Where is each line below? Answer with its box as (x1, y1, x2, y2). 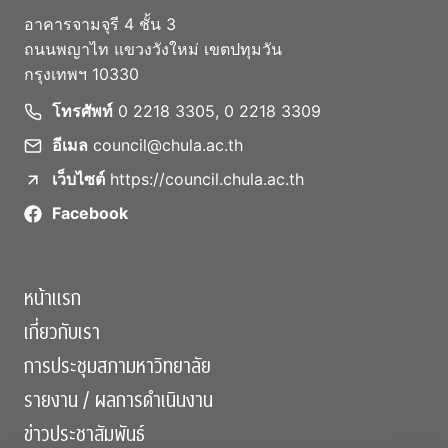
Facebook (52, 203, 128, 223)
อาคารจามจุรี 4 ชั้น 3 (24, 14, 176, 34)
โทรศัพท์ (52, 101, 113, 121)
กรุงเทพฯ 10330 (24, 64, 139, 84)
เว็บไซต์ (52, 169, 105, 189)
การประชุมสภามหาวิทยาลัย (24, 352, 211, 381)
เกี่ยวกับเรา (24, 318, 100, 347)
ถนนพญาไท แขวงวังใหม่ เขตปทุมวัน (24, 39, 282, 59)
